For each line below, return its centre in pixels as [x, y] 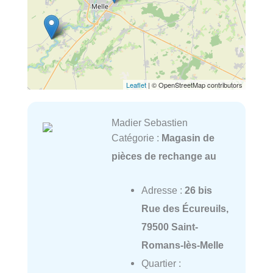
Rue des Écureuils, [185, 209]
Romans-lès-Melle [182, 245]
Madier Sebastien [149, 123]
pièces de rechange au [164, 156]
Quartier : [161, 264]
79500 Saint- [169, 227]
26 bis [198, 190]
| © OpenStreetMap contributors [194, 85]
